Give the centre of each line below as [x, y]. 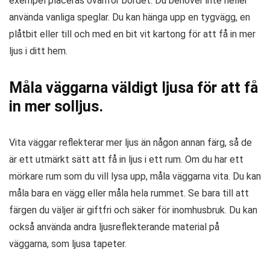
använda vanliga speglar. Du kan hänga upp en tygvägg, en [130, 17]
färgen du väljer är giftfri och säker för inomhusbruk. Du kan [133, 210]
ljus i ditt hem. [38, 51]
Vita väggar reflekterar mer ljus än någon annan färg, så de [130, 142]
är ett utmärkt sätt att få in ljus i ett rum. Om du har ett [126, 159]
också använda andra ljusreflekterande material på [114, 227]
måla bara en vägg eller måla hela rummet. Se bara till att [129, 193]
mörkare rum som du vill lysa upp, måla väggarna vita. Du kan [135, 176]
